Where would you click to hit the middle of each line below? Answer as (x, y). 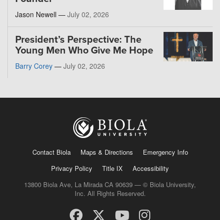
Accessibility (151, 168)
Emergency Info (165, 152)
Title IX (112, 168)
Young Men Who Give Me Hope (84, 51)
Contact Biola (51, 152)
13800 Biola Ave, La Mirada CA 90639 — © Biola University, (110, 184)
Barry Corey (34, 66)
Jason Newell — (41, 14)
